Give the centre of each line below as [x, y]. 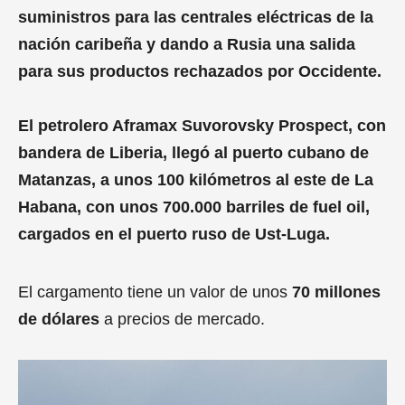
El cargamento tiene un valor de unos [153, 292]
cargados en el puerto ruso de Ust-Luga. [174, 235]
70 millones [334, 292]
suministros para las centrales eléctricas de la [196, 18]
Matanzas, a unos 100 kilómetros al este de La [196, 180]
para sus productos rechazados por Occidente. [200, 72]
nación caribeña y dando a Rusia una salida [187, 45]
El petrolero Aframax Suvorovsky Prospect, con [202, 126]
